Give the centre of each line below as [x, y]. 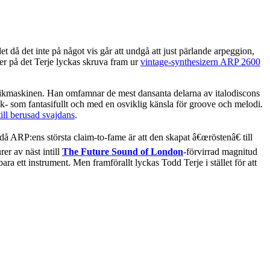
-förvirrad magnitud [220, 151]
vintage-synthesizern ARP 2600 [200, 61]
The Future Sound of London [123, 151]
